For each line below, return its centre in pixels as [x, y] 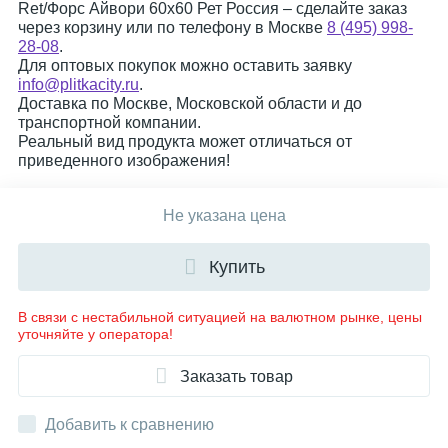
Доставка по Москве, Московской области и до [190, 103]
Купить [236, 267]
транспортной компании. [109, 122]
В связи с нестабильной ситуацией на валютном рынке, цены [220, 317]
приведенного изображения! [124, 160]
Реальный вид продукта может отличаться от [185, 141]
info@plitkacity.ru [78, 84]
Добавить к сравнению [129, 424]
